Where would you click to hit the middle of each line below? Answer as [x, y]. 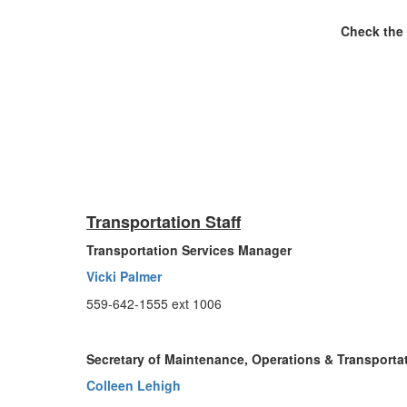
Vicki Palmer [124, 276]
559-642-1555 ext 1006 [154, 303]
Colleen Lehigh [134, 385]
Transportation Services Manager [189, 250]
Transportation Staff [164, 222]
